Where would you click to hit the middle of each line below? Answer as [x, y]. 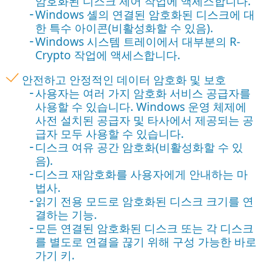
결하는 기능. [66, 214]
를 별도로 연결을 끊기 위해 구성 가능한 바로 [146, 241]
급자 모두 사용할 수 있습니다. [109, 133]
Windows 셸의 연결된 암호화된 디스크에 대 [145, 14]
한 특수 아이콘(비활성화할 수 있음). [124, 28]
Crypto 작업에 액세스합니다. [107, 55]
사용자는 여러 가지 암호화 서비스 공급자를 [143, 93]
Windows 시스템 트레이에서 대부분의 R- [137, 41]
